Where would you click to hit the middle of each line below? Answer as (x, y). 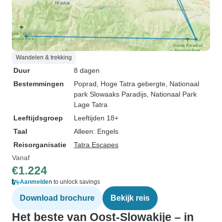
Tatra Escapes (96, 145)
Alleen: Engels (96, 131)
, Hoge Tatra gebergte (131, 84)
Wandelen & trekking (44, 57)
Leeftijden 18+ (96, 118)
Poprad (85, 84)
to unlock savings (76, 182)
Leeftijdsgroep (38, 118)
